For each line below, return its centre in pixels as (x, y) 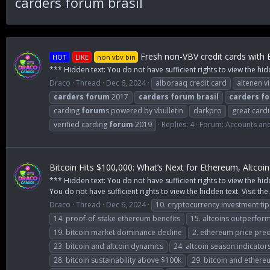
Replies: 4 (178, 124)
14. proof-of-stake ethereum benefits (117, 218)
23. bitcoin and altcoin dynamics (108, 246)
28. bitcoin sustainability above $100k (118, 260)
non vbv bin (116, 57)
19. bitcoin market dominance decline (118, 232)
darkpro (208, 110)
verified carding (81, 124)
